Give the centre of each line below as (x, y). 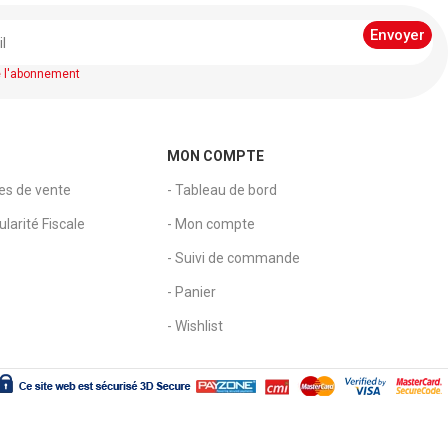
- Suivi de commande (234, 258)
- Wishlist (195, 326)
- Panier (192, 292)
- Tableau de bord (222, 190)
